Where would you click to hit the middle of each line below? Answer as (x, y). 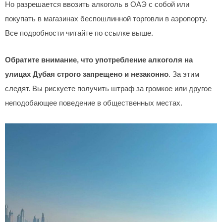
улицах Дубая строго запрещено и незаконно (87, 75)
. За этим (184, 75)
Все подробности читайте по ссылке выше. (79, 33)
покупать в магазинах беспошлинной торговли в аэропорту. (106, 19)
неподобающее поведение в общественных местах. (94, 103)
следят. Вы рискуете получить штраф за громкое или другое (108, 89)
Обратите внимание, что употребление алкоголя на (99, 60)
